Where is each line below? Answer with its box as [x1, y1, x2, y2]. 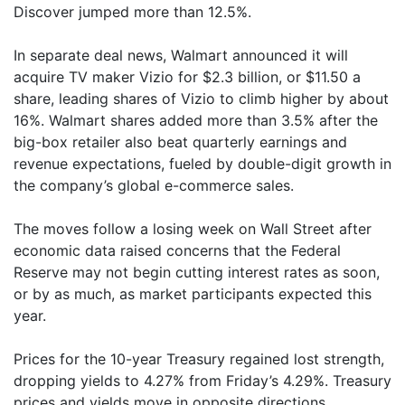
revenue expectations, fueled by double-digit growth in [14, 155, 391, 173]
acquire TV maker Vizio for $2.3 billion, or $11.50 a [14, 68, 361, 86]
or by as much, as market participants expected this [14, 285, 372, 303]
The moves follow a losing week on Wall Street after [14, 220, 372, 238]
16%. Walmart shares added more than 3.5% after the [14, 111, 378, 129]
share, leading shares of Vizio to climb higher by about [14, 89, 389, 108]
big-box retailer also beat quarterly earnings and [14, 133, 347, 151]
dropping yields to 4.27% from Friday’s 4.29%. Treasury [14, 372, 391, 390]
